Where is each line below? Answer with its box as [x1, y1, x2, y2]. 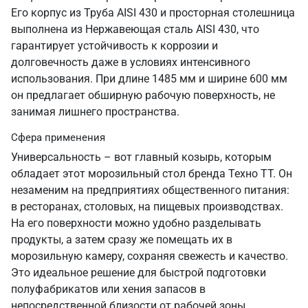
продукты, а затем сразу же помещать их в [11, 233, 232, 246]
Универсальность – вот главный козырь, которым [11, 151, 272, 164]
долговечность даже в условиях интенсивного [11, 56, 250, 69]
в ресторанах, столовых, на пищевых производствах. [11, 200, 283, 213]
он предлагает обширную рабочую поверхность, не [11, 89, 275, 102]
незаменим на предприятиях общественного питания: [11, 184, 289, 197]
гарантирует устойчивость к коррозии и [11, 39, 218, 52]
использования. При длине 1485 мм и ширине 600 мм [11, 72, 287, 85]
